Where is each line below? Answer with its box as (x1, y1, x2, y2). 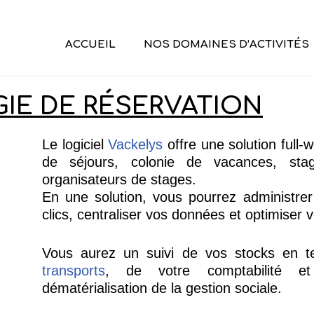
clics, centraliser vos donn (41, 206, 203, 222)
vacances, (214, 153, 278, 170)
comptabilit (207, 262, 274, 278)
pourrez (189, 189, 237, 205)
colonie (130, 153, 175, 170)
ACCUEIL (64, 38, 116, 50)
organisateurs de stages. (41, 171, 196, 187)
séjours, (69, 153, 119, 170)
